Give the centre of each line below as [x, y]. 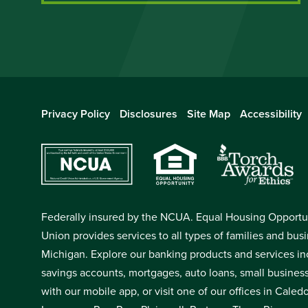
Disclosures [148, 114]
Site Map [209, 114]
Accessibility [271, 114]
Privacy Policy [76, 114]
